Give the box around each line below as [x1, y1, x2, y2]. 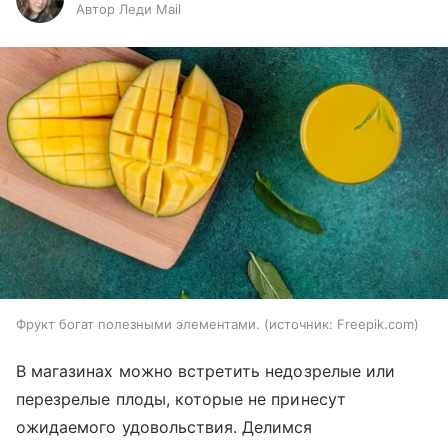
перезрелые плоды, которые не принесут [16, 388, 346, 409]
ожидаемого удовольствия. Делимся [16, 416, 313, 437]
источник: [269, 315, 333, 332]
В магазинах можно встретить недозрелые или [16, 360, 396, 381]
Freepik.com [337, 315, 414, 332]
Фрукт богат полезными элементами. [16, 315, 260, 332]
